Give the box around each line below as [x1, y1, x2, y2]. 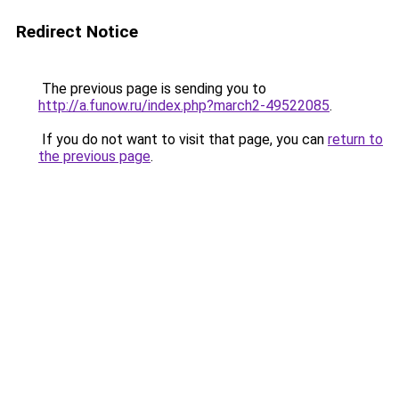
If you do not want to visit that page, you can [38, 131, 328, 148]
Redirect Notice [16, 21, 138, 42]
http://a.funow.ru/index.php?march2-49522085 [38, 97, 330, 114]
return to [328, 131, 383, 148]
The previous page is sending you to [38, 80, 266, 97]
